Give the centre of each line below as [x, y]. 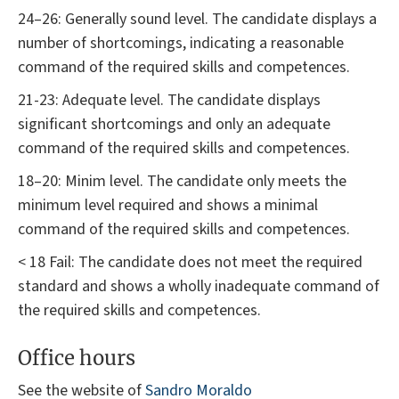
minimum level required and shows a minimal [168, 205]
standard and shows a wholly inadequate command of [199, 286]
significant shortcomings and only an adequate [174, 124]
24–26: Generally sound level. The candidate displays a [197, 19]
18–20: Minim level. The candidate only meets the [182, 181]
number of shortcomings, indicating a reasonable [181, 43]
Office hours [77, 358]
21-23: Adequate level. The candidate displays [169, 100]
